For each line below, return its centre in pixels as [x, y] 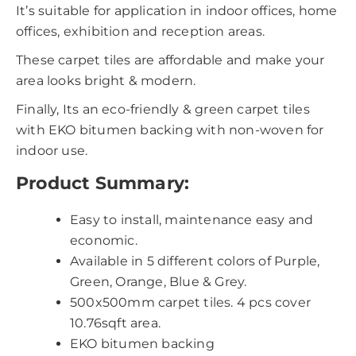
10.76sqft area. [115, 323]
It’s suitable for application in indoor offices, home [177, 10]
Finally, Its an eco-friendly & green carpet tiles [163, 109]
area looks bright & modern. [106, 80]
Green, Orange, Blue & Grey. [159, 282]
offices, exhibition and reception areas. [141, 31]
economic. [104, 241]
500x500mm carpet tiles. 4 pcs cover [190, 303]
